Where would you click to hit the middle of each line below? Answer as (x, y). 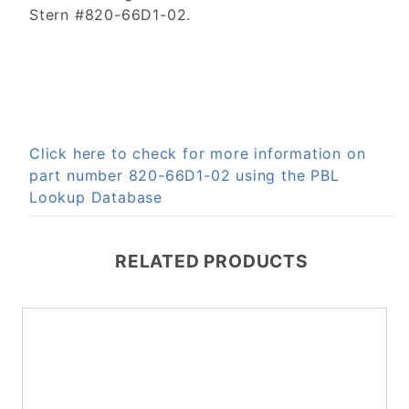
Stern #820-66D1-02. (110, 15)
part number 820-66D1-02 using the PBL (184, 176)
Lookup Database (96, 198)
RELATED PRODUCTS (212, 262)
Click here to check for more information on (198, 154)
